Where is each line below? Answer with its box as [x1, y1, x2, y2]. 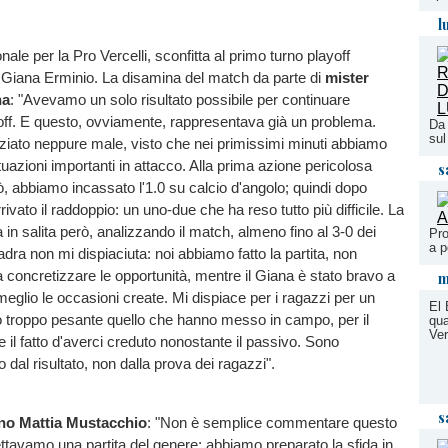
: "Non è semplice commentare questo [147, 414, 397, 432]
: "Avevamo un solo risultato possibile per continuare [10, 91, 350, 109]
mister [325, 69, 369, 87]
